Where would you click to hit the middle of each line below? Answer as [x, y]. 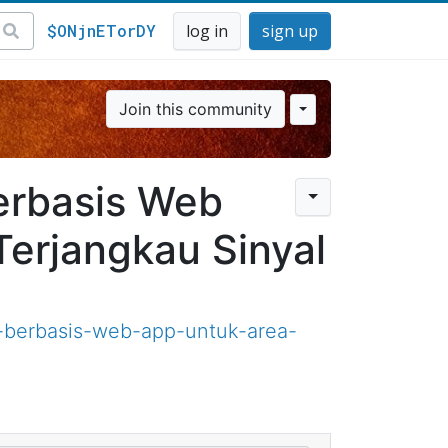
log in [207, 31]
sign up [290, 31]
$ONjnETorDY [101, 30]
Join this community [195, 109]
